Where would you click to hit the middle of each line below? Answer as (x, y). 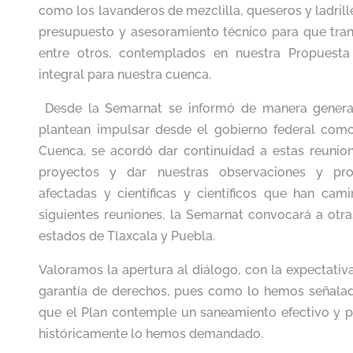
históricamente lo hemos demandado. (151, 333)
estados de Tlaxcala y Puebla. (127, 236)
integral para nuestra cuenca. (125, 74)
